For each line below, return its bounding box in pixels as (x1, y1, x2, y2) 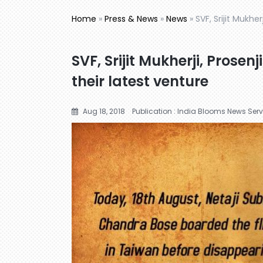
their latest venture (72, 71, 208, 91)
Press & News (104, 12, 158, 25)
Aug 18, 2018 (81, 106, 125, 116)
